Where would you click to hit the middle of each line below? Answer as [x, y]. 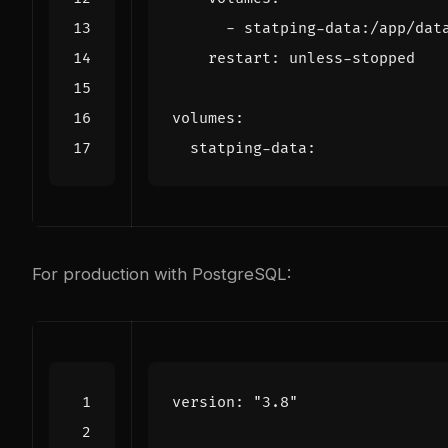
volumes [203, 118]
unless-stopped [352, 58]
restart [239, 58]
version [203, 402]
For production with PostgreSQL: [161, 273]
